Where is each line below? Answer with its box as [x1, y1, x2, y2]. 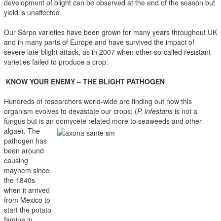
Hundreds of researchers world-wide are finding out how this [4, 96, 192, 106]
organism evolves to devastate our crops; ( [4, 106, 137, 116]
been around [4, 145, 44, 155]
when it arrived [4, 184, 50, 195]
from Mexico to [4, 194, 50, 205]
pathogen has [4, 135, 47, 146]
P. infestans [137, 106, 173, 116]
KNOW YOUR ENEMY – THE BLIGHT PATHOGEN [4, 76, 165, 86]
